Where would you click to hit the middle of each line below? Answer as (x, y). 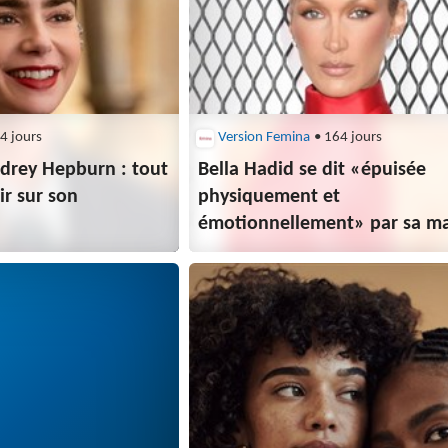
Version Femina (264, 138)
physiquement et (269, 197)
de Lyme (232, 251)
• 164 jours (347, 138)
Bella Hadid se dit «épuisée (312, 170)
